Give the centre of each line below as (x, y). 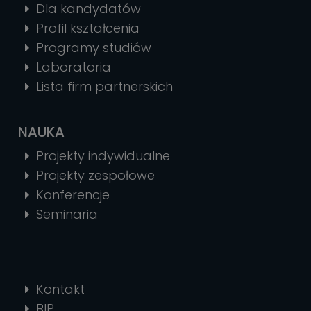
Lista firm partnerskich (104, 87)
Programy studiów (94, 48)
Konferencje (73, 195)
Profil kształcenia (88, 28)
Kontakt (60, 289)
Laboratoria (74, 67)
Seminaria (67, 215)
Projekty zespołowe (95, 176)
